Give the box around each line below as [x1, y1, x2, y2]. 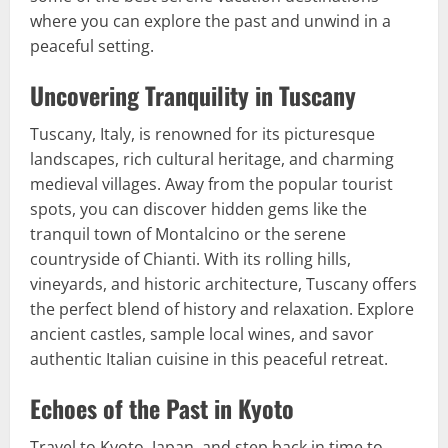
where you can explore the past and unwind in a [30, 10, 391, 32]
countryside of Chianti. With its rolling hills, [30, 248, 351, 270]
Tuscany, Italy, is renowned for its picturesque [30, 123, 375, 145]
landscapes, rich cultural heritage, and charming [30, 148, 394, 170]
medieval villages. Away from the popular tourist [30, 173, 393, 195]
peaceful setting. [30, 35, 154, 57]
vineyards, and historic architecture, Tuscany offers [30, 273, 417, 295]
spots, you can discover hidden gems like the [30, 198, 367, 220]
